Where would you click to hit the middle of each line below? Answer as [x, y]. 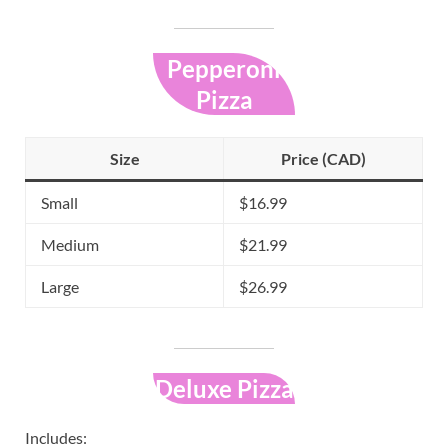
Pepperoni [224, 69]
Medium [70, 244]
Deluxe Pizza [224, 388]
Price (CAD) [323, 158]
